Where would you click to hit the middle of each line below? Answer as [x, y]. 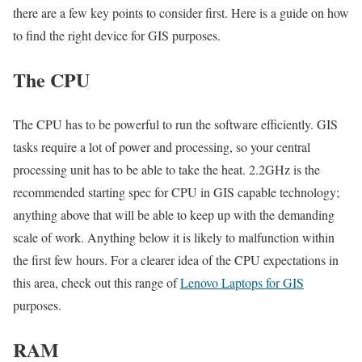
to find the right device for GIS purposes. [119, 35]
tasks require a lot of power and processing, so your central [162, 146]
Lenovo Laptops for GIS [242, 282]
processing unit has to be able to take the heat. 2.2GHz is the [166, 169]
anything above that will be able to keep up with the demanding [174, 214]
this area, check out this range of [97, 282]
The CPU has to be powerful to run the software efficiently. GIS [175, 124]
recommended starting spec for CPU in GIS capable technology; [176, 192]
